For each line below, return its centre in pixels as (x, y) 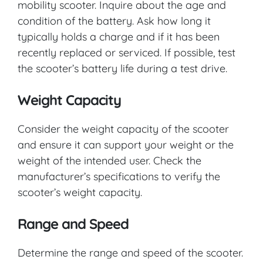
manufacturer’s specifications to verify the (119, 176)
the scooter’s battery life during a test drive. (122, 68)
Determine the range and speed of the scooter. (130, 252)
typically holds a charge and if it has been (119, 36)
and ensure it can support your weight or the (126, 144)
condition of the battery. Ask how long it (114, 21)
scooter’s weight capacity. (80, 192)
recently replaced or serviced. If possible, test (127, 52)
